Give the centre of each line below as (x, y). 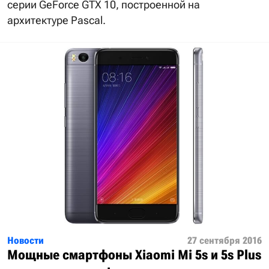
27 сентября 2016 (225, 240)
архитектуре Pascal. (56, 20)
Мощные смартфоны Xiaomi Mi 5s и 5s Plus (134, 255)
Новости (26, 240)
